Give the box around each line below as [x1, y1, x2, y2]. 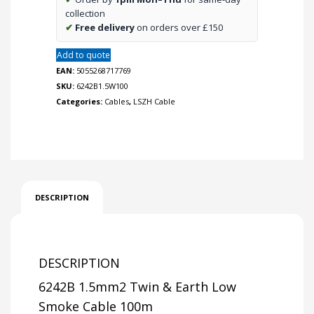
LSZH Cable [133, 96, 175, 107]
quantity [55, 4, 92, 15]
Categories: [56, 96, 104, 107]
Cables [104, 96, 129, 107]
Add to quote [57, 49, 110, 62]
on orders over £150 [135, 21, 223, 34]
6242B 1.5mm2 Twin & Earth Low [39, 278, 236, 296]
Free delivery [75, 21, 135, 34]
